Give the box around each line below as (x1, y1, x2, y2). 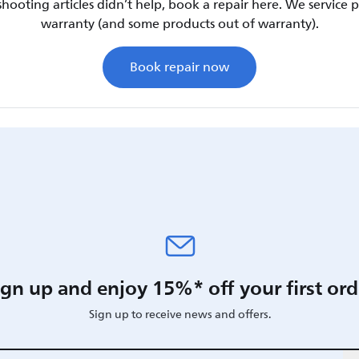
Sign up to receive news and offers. (88, 305, 271, 324)
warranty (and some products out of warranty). (40, 14, 319, 34)
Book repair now (130, 57, 229, 78)
